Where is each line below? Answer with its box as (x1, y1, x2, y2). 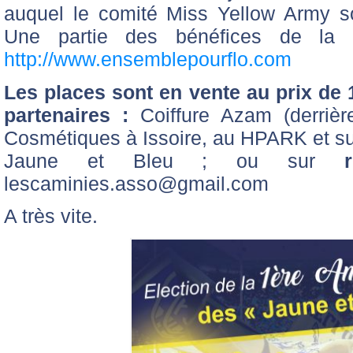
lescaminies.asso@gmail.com (4, 172, 269, 195)
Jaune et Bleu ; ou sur (4, 149, 344, 172)
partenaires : (4, 103, 128, 126)
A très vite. (4, 205, 98, 228)
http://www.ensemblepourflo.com (4, 47, 292, 70)
